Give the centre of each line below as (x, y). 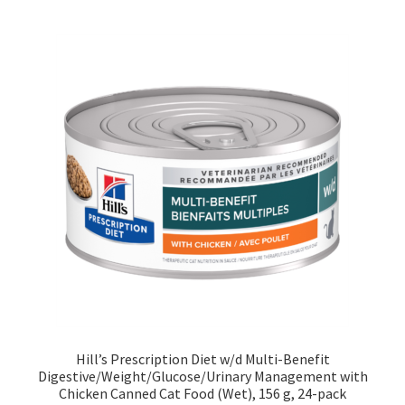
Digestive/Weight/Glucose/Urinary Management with (202, 376)
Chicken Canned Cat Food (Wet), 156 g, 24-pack (202, 393)
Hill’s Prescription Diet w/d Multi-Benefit (202, 358)
